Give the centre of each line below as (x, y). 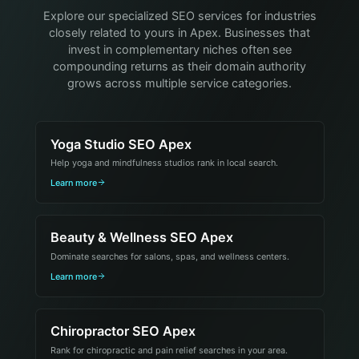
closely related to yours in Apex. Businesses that (179, 33)
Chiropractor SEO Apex (123, 331)
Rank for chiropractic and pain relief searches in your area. (169, 350)
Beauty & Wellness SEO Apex (141, 238)
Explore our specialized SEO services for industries (179, 16)
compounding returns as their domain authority (179, 67)
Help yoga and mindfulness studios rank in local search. (164, 162)
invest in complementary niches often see (179, 50)
